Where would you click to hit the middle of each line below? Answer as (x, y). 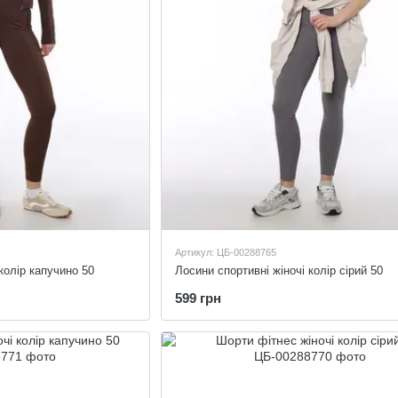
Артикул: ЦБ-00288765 (225, 253)
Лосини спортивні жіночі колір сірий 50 (279, 271)
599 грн (198, 298)
